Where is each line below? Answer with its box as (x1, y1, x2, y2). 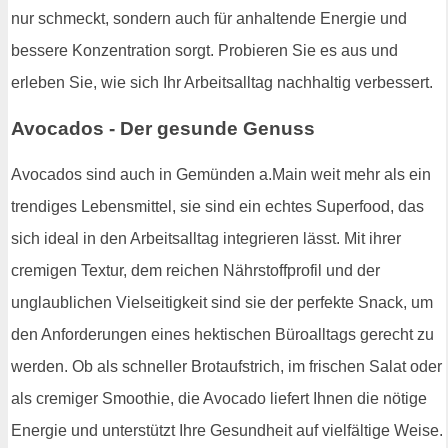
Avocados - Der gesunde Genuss (11, 118, 315, 140)
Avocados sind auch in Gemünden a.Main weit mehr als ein (11, 165, 431, 183)
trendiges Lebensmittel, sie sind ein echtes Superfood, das (11, 197, 424, 215)
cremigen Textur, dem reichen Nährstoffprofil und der (11, 261, 380, 279)
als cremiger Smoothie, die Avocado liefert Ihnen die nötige (11, 389, 427, 407)
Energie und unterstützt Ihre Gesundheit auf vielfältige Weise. (11, 421, 443, 439)
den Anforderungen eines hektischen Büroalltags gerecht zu (11, 325, 434, 343)
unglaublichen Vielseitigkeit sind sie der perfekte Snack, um (11, 293, 433, 311)
